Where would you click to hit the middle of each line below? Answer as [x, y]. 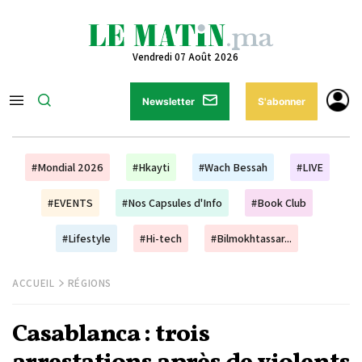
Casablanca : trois [111, 335]
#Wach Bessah [233, 167]
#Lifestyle [86, 238]
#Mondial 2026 [67, 167]
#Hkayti [151, 167]
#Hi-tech [161, 238]
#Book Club [279, 203]
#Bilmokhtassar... [251, 238]
